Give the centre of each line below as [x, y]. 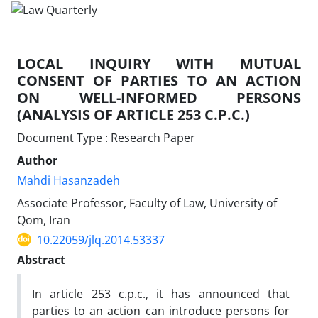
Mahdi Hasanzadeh [68, 180]
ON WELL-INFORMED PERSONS [159, 97]
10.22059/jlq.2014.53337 [101, 240]
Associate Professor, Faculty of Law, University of [147, 203]
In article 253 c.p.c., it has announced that [161, 294]
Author [37, 160]
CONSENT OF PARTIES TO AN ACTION [159, 80]
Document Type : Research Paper [106, 137]
